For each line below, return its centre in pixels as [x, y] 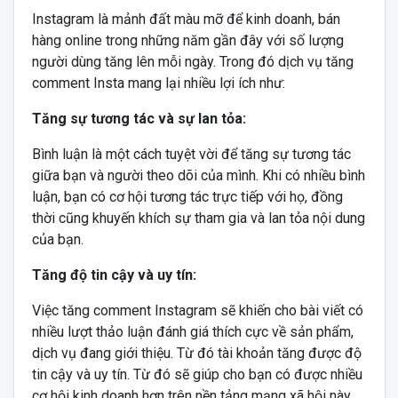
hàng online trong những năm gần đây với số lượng [187, 40]
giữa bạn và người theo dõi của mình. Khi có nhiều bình [198, 175]
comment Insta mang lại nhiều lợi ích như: [158, 83]
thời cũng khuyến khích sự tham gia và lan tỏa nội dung [198, 218]
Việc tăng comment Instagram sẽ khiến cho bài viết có [197, 310]
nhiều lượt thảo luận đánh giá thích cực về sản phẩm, [192, 331]
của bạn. [57, 239]
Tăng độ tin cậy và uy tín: [114, 275]
